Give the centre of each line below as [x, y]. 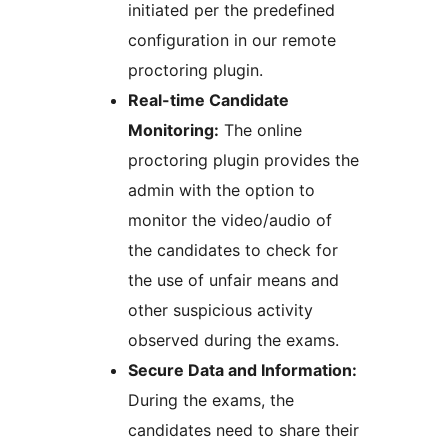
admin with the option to [221, 190]
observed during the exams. [233, 340]
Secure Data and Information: [242, 370]
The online [260, 130]
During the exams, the [211, 400]
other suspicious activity [220, 310]
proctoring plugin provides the [243, 160]
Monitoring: [173, 130]
